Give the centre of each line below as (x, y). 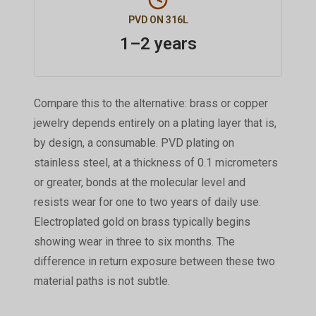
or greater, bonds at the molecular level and (139, 182)
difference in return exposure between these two (154, 261)
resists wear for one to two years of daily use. (147, 202)
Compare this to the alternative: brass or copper (151, 103)
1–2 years (158, 43)
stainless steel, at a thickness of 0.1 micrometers (156, 162)
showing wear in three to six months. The (134, 241)
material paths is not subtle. (102, 281)
